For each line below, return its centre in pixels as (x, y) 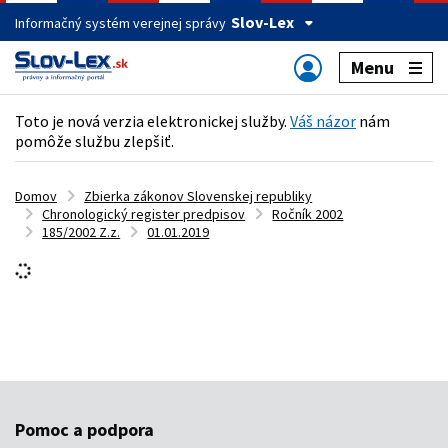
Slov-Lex (262, 22)
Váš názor (323, 121)
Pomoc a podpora (84, 429)
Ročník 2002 (308, 213)
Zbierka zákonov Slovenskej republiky (198, 195)
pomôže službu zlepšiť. (94, 141)
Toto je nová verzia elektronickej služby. (152, 121)
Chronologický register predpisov (144, 213)
